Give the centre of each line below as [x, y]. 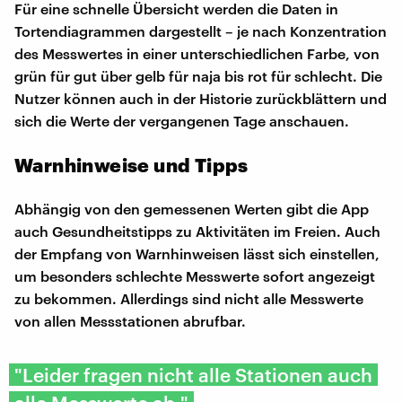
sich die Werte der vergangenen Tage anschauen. [182, 120]
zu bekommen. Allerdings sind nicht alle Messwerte [189, 298]
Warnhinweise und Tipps [131, 164]
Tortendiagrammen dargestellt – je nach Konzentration [201, 31]
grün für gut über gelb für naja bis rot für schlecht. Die [198, 75]
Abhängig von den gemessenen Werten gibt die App [192, 208]
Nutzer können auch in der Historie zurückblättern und [201, 98]
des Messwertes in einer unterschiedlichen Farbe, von [197, 53]
